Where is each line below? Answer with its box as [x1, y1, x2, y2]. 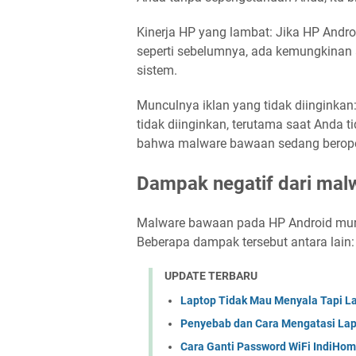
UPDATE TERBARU [164, 269, 257, 282]
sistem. [137, 63, 177, 78]
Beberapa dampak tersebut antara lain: [137, 234, 354, 250]
